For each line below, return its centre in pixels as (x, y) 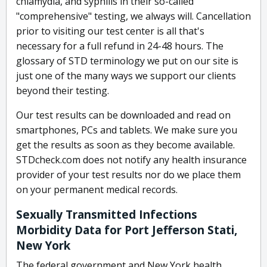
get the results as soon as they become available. (125, 145)
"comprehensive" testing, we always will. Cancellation (133, 16)
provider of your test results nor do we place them (128, 175)
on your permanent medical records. (97, 190)
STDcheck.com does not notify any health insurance (131, 160)
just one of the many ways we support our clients (126, 76)
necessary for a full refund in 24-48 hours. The (120, 46)
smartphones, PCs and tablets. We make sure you (127, 130)
